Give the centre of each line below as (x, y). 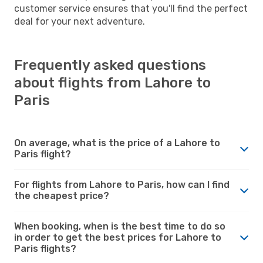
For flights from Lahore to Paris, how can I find (122, 184)
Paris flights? (45, 248)
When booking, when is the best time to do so (120, 226)
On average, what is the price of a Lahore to (117, 143)
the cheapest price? (62, 195)
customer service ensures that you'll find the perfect (131, 8)
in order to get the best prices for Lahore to (118, 237)
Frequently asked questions (110, 65)
